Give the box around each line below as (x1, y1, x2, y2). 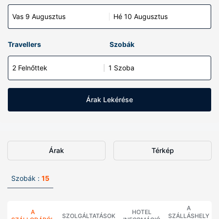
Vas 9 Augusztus (12, 12, 66, 21)
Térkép (151, 146, 174, 154)
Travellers (8, 40, 41, 48)
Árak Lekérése (86, 95, 133, 104)
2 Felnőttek (12, 64, 47, 72)
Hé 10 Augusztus (113, 12, 168, 21)
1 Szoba (109, 64, 134, 72)
